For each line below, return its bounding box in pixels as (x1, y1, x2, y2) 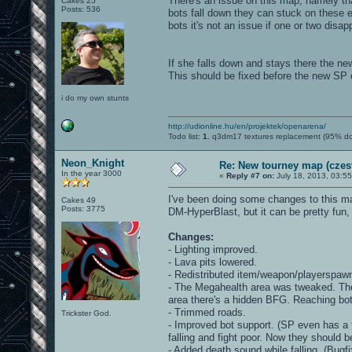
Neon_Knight (61, 156, 124, 169)
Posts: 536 (61, 4, 101, 13)
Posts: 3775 (61, 203, 105, 213)
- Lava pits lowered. (168, 255, 257, 268)
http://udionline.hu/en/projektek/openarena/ (168, 121, 326, 130)
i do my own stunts (61, 93, 129, 102)
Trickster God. (61, 308, 112, 317)
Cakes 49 (61, 195, 96, 204)
